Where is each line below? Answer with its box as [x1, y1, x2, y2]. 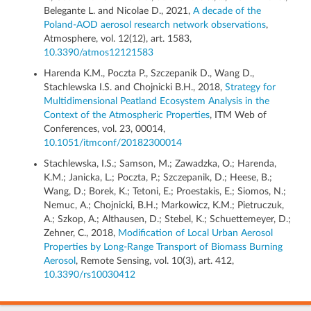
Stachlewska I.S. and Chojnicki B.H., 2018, [44, 83, 225, 93]
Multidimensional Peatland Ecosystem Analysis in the [44, 96, 269, 107]
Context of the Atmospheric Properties [44, 110, 210, 121]
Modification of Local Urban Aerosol [118, 228, 273, 239]
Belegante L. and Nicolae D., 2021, [44, 6, 193, 17]
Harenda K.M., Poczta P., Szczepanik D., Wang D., [44, 69, 254, 79]
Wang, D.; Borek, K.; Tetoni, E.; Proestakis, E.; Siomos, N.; [44, 187, 286, 197]
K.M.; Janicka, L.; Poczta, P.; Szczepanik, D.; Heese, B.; [44, 173, 272, 183]
